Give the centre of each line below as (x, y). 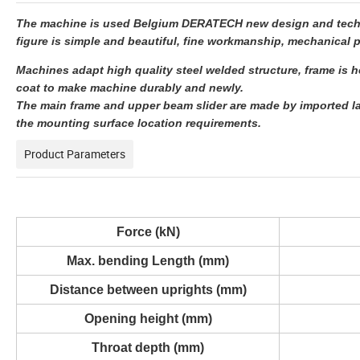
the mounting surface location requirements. (139, 123)
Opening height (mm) (148, 318)
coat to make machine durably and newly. (130, 87)
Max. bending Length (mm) (148, 260)
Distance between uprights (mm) (148, 289)
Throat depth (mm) (148, 347)
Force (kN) (148, 231)
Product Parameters (75, 153)
